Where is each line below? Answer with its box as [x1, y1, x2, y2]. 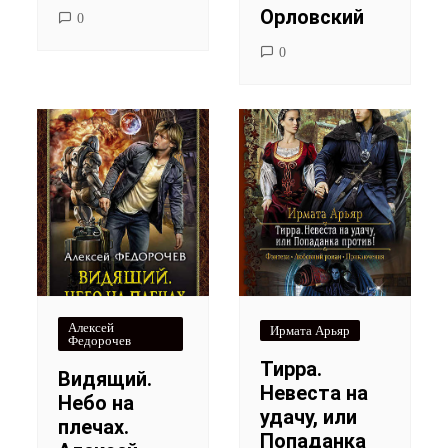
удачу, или [260, 404, 357, 429]
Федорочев [68, 332, 132, 348]
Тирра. [260, 356, 322, 381]
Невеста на [260, 380, 368, 405]
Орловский [260, 5, 364, 30]
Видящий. [58, 366, 153, 391]
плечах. [58, 414, 130, 439]
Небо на [58, 390, 135, 415]
